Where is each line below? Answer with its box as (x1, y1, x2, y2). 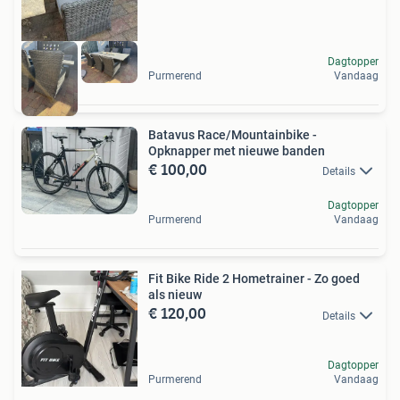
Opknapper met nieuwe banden (148, 144, 325, 158)
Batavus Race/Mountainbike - (148, 128, 317, 142)
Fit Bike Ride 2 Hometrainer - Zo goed (148, 271, 360, 287)
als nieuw (148, 287, 202, 303)
